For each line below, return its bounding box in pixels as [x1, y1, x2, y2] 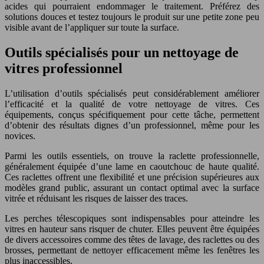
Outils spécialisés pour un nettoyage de [5, 44, 239, 60]
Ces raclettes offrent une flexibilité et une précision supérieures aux [5, 171, 259, 182]
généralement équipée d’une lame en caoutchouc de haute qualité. [5, 161, 259, 171]
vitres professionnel [5, 60, 123, 76]
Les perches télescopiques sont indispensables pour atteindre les [5, 213, 259, 223]
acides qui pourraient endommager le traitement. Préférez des [5, 1, 259, 11]
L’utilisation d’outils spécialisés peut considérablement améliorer [5, 88, 259, 98]
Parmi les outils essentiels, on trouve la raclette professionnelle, [5, 150, 259, 161]
